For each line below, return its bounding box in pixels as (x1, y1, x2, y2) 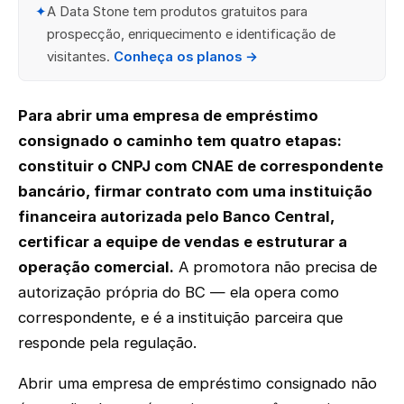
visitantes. (46, 49, 114, 66)
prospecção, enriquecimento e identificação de (46, 26, 335, 43)
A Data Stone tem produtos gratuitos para (46, 4, 308, 21)
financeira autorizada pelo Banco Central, (18, 207, 335, 225)
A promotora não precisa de (174, 257, 377, 276)
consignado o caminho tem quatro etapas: (18, 131, 342, 150)
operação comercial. (18, 257, 174, 276)
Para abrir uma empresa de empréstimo (18, 106, 318, 124)
